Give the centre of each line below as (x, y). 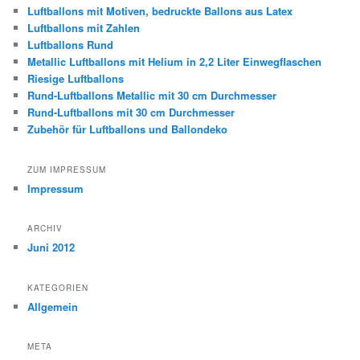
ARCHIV (45, 229)
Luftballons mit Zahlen (84, 28)
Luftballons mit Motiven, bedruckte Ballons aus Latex (160, 11)
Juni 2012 (51, 247)
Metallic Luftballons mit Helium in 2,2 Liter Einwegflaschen (175, 62)
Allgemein (53, 306)
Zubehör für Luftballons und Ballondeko (128, 129)
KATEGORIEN (58, 287)
